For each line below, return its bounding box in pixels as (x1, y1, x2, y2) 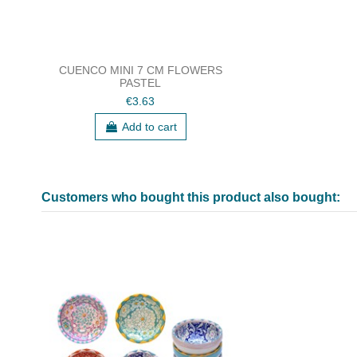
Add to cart (121, 120, 177, 133)
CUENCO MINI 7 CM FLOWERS (58, 64, 222, 77)
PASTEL (120, 76, 161, 90)
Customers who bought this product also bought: (41, 190, 340, 205)
